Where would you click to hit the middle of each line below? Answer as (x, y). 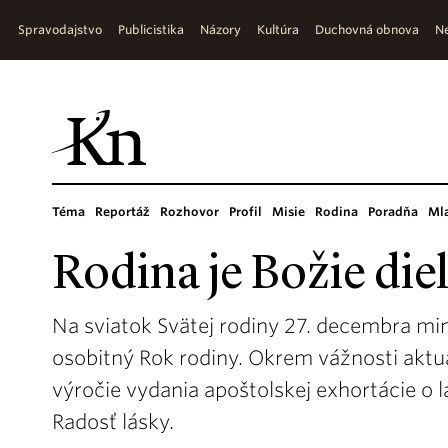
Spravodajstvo (60, 29)
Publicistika (151, 29)
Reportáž (122, 211)
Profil (245, 211)
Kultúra (278, 29)
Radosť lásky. (113, 422)
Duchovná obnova (367, 29)
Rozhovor (189, 211)
